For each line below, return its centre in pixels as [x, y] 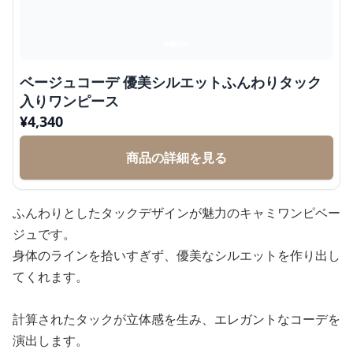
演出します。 [50, 340]
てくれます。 [50, 277]
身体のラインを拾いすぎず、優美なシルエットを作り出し [176, 255]
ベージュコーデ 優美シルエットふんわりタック [171, 82]
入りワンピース [69, 101]
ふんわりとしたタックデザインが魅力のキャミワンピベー [176, 213]
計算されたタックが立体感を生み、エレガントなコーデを [176, 319]
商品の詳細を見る [176, 158]
